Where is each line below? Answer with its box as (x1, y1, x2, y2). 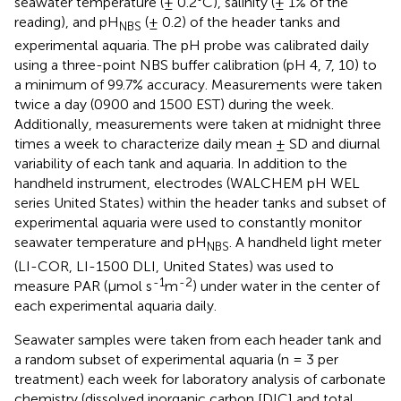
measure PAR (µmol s (14, 277, 152, 294)
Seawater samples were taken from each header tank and (14, 330, 381, 348)
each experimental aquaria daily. (14, 296, 217, 314)
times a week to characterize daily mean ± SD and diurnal (14, 135, 380, 153)
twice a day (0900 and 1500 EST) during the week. (14, 96, 334, 114)
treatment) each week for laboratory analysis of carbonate (14, 370, 386, 388)
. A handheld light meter (229, 234, 381, 252)
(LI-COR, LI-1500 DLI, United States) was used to (14, 257, 334, 275)
